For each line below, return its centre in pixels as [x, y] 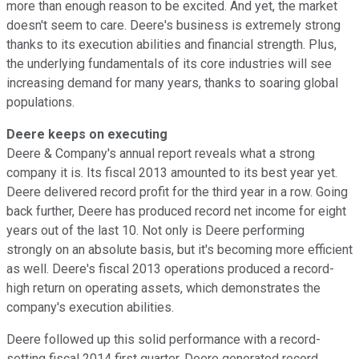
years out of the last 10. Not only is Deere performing [155, 230]
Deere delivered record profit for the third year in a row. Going [177, 192]
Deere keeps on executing [87, 134]
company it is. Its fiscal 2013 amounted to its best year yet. [172, 172]
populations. [40, 102]
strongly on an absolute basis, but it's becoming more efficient [179, 249]
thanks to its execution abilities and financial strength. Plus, [171, 44]
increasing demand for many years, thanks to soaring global [172, 83]
